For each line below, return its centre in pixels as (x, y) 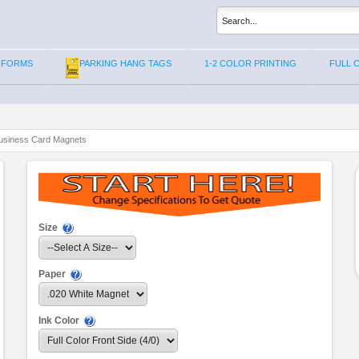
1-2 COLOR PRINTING (250, 64)
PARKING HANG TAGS (125, 64)
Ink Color (59, 321)
